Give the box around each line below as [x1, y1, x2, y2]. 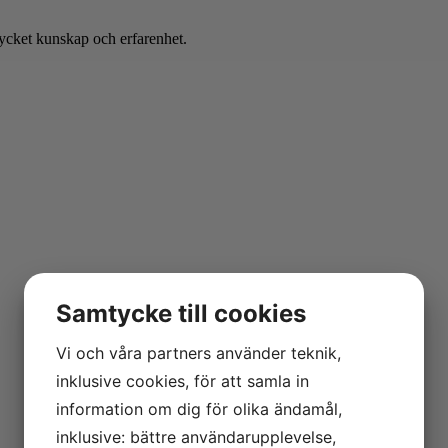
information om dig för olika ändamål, [56, 398, 342, 419]
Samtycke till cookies [56, 298, 306, 328]
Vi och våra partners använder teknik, [56, 342, 341, 363]
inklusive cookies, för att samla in [56, 370, 309, 391]
